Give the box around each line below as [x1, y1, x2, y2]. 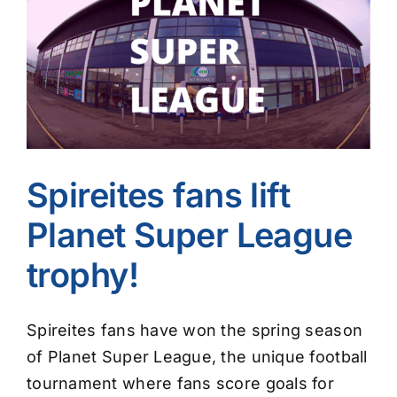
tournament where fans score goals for [27, 374, 334, 393]
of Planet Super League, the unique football [27, 347, 368, 367]
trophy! [27, 253, 139, 295]
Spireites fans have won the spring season [27, 321, 363, 340]
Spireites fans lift [27, 174, 291, 215]
